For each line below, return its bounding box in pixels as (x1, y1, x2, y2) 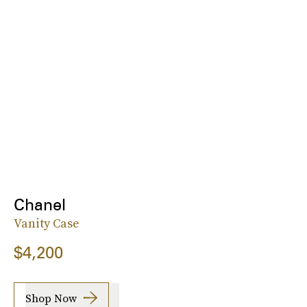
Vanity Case (14, 214, 79, 232)
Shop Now (25, 290, 77, 306)
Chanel (14, 195, 66, 215)
